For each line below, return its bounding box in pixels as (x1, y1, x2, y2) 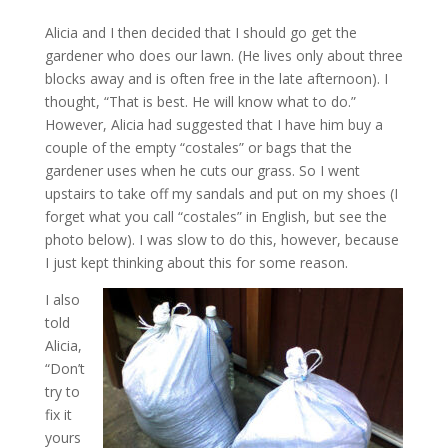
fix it (44, 405, 72, 424)
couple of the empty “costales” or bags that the (44, 138, 352, 157)
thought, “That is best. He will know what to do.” (44, 92, 356, 111)
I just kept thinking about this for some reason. (44, 253, 348, 272)
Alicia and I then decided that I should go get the (44, 23, 357, 42)
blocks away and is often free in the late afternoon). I (44, 69, 388, 88)
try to (44, 382, 80, 401)
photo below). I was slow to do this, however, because (44, 230, 399, 249)
